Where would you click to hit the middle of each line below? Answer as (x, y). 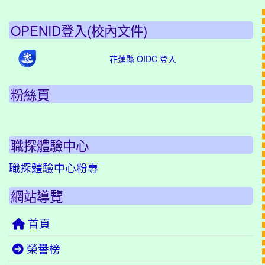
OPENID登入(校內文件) (79, 30)
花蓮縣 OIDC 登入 (143, 59)
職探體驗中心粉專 (54, 167)
